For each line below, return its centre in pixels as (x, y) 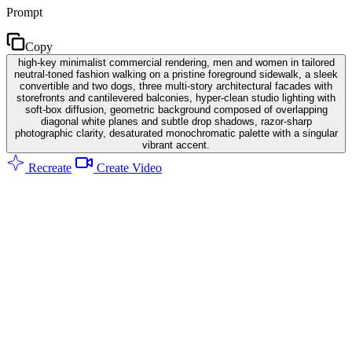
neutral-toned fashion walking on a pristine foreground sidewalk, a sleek (176, 74)
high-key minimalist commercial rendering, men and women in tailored (176, 62)
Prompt (24, 12)
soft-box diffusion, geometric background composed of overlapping (176, 109)
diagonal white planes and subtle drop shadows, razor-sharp (176, 121)
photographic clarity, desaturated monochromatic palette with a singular (176, 133)
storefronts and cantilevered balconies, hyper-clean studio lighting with (176, 97)
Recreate (48, 167)
